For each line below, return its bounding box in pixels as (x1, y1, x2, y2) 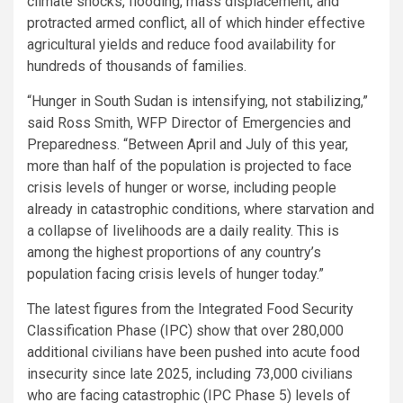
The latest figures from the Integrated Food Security (27, 300, 354, 318)
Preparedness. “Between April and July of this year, (27, 135, 348, 153)
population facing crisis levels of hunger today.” (27, 264, 324, 282)
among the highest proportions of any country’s (27, 243, 321, 261)
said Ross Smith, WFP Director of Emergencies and (27, 113, 351, 131)
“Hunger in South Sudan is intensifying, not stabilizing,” (27, 92, 368, 110)
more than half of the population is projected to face (27, 157, 352, 175)
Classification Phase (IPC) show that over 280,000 (27, 321, 344, 339)
